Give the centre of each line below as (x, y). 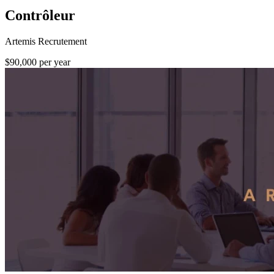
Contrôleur (40, 15)
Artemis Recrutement (46, 41)
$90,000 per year (38, 62)
